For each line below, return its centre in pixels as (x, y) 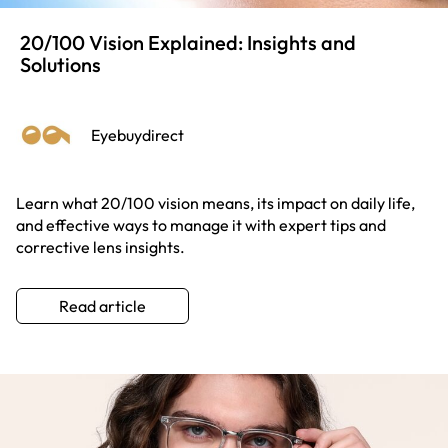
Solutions (60, 64)
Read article (102, 305)
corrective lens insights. (100, 246)
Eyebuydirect (137, 134)
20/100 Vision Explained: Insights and (188, 42)
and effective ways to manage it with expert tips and (201, 224)
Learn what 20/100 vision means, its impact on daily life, (215, 202)
